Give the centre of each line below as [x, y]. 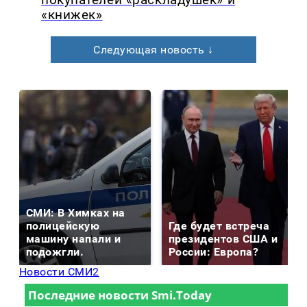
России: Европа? [214, 252]
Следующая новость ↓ [153, 50]
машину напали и [74, 239]
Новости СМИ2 [59, 272]
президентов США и [223, 239]
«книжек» [72, 15]
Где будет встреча [219, 226]
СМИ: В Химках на [76, 213]
